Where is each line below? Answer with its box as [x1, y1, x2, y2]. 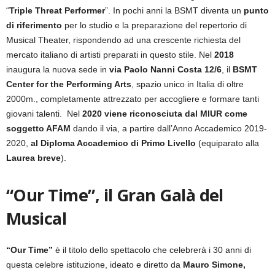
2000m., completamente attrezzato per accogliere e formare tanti [6, 94, 259, 104]
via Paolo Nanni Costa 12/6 [109, 64, 222, 75]
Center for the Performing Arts [6, 79, 131, 90]
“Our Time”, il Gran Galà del [6, 184, 223, 207]
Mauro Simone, [183, 260, 246, 270]
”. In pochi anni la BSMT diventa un [105, 6, 244, 16]
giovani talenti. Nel [6, 109, 82, 119]
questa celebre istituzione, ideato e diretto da [6, 260, 183, 270]
